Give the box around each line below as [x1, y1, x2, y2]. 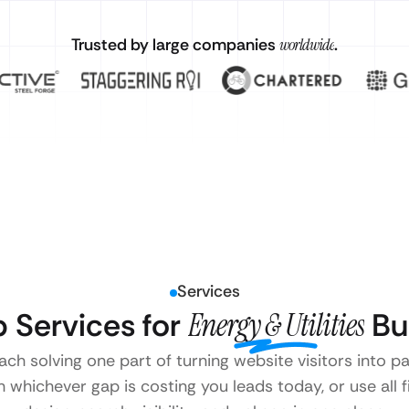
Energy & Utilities [187, 305, 364, 346]
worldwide [278, 34, 334, 56]
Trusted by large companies [70, 34, 279, 56]
